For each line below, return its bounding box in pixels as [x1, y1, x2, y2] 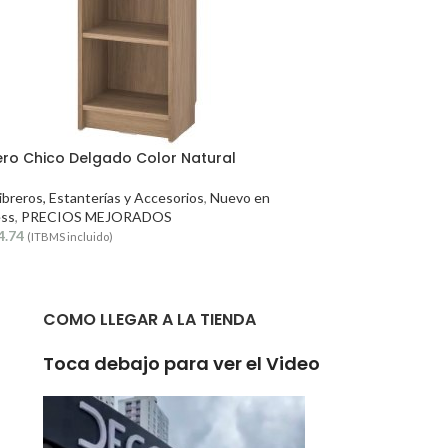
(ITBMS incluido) [27, 230, 113, 243]
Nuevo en [210, 189, 270, 206]
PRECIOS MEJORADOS [21, 208, 172, 225]
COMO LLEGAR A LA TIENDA [42, 308, 256, 331]
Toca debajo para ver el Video [42, 351, 320, 376]
